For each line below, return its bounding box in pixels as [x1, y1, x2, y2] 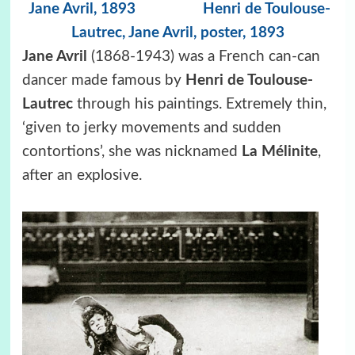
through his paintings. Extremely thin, [76, 97, 326, 113]
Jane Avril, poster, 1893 [128, 25, 284, 41]
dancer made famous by [21, 73, 185, 89]
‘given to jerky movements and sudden [21, 120, 281, 136]
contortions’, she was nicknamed [21, 144, 242, 160]
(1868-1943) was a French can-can [90, 49, 320, 65]
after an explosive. [21, 168, 142, 184]
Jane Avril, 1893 [25, 2, 147, 17]
